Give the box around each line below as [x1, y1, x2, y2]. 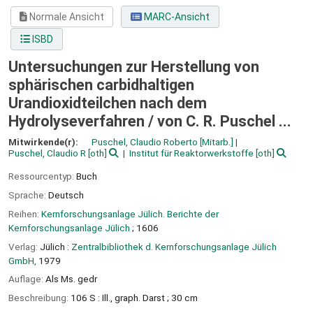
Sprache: [8, 189, 48, 201]
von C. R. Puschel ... [157, 112, 291, 131]
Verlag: [8, 240, 40, 252]
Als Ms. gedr [45, 273, 97, 285]
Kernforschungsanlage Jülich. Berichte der [41, 208, 219, 219]
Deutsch [48, 189, 84, 201]
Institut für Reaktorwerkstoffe [129, 147, 254, 159]
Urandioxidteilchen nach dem [8, 94, 207, 112]
